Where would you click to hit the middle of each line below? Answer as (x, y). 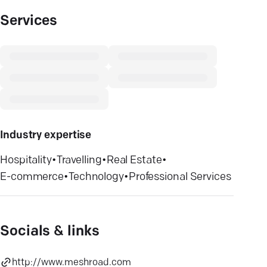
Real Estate (134, 161)
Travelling (79, 161)
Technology (96, 177)
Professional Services (180, 177)
